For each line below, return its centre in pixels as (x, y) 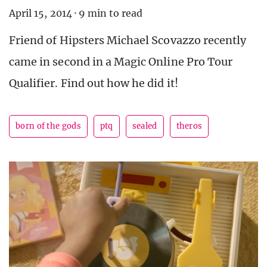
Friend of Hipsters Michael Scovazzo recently (128, 40)
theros (189, 126)
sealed (145, 126)
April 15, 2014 (41, 13)
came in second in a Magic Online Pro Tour (121, 61)
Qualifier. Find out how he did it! (94, 83)
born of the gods (48, 126)
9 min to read (111, 13)
